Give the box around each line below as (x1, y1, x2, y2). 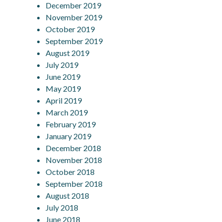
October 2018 (46, 166, 95, 176)
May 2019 (46, 83, 81, 93)
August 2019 (46, 48, 90, 57)
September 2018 (46, 178, 103, 188)
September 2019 (46, 36, 103, 46)
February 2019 (46, 119, 96, 129)
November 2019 (46, 12, 103, 22)
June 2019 (46, 71, 81, 81)
